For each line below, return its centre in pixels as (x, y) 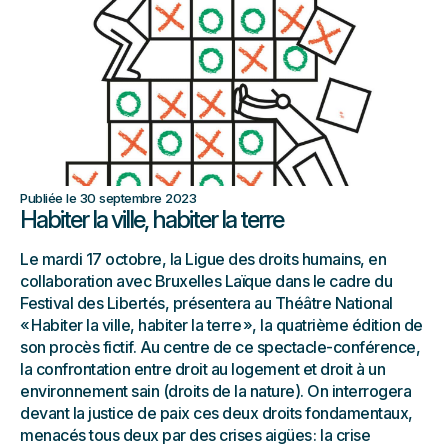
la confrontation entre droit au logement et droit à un (202, 369)
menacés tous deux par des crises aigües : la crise (195, 435)
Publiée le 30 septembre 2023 (108, 198)
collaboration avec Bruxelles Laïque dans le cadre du (206, 281)
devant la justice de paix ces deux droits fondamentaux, (216, 413)
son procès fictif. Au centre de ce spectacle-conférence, (220, 347)
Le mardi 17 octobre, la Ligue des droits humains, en (203, 259)
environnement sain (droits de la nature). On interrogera (215, 391)
